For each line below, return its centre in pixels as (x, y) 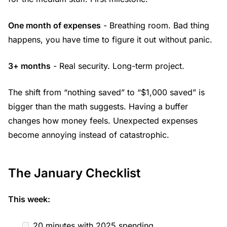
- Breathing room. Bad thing (155, 25)
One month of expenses (54, 25)
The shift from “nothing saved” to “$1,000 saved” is (106, 92)
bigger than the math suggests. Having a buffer (98, 106)
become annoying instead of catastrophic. (89, 135)
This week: (29, 199)
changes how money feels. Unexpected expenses (103, 120)
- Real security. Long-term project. (118, 66)
